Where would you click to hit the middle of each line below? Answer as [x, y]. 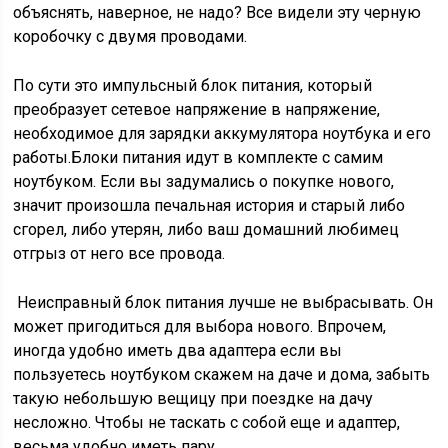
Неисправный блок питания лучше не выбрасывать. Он [223, 302]
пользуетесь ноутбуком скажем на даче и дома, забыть [222, 374]
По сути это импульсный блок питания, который [193, 85]
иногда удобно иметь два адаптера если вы [178, 350]
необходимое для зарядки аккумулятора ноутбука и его [222, 133]
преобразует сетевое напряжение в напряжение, [197, 109]
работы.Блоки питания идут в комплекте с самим [198, 157]
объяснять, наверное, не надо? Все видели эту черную [217, 12]
